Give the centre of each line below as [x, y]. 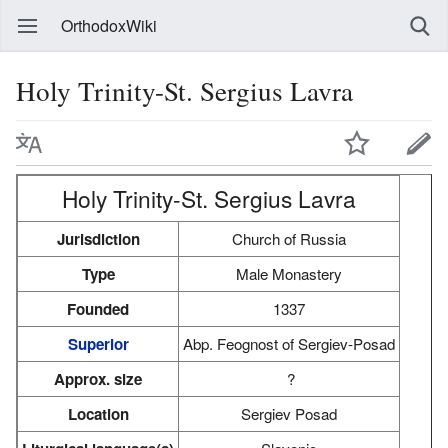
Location [98, 413]
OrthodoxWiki [109, 25]
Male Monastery [289, 273]
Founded [98, 308]
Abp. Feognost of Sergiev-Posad [289, 343]
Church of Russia [289, 238]
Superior [98, 343]
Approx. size [98, 378]
